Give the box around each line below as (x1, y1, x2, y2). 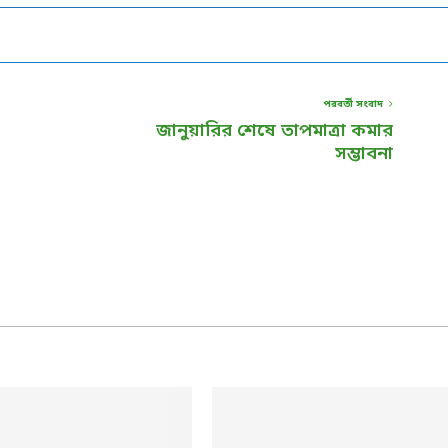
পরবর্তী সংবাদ (323, 97, 383, 111)
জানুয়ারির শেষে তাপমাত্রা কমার (156, 118, 393, 143)
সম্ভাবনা (335, 141, 393, 166)
